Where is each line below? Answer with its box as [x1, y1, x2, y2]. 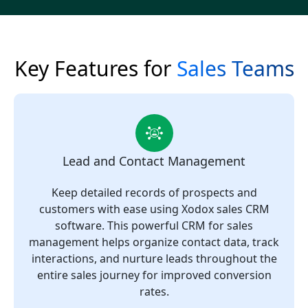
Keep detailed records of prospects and [51, 185, 257, 201]
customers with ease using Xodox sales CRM [38, 201, 269, 217]
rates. [139, 284, 169, 300]
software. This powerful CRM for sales [55, 218, 253, 234]
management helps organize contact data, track [29, 234, 279, 250]
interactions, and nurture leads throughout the [31, 251, 277, 267]
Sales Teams [176, 54, 294, 83]
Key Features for [14, 54, 177, 83]
